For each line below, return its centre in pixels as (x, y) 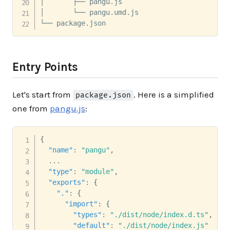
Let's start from (43, 94)
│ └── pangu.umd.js (89, 12)
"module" (97, 171)
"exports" (66, 182)
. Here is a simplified (174, 94)
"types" (87, 214)
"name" (60, 150)
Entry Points (45, 67)
